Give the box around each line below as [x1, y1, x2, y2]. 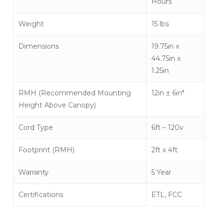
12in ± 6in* [151, 89, 184, 97]
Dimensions [18, 42, 59, 51]
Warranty [18, 168, 49, 177]
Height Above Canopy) [18, 101, 96, 109]
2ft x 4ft [151, 145, 178, 154]
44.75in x [151, 54, 181, 63]
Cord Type [18, 123, 53, 132]
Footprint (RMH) [18, 145, 74, 154]
